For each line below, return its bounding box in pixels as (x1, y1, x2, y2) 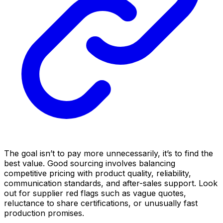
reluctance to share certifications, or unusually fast (4, 198, 198, 209)
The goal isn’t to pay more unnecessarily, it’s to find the (4, 148, 213, 159)
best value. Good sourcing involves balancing (4, 158, 175, 169)
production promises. (4, 208, 84, 219)
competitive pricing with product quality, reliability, (4, 168, 191, 179)
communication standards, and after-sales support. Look (4, 178, 218, 189)
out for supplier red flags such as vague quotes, (4, 188, 186, 199)
